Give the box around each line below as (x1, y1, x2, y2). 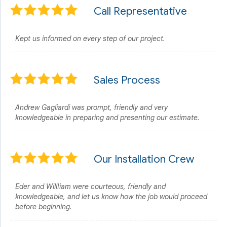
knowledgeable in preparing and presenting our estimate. (15, 113, 200, 122)
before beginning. (15, 202, 72, 211)
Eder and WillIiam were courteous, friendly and (15, 182, 166, 191)
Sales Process (94, 73, 160, 87)
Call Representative (94, 5, 187, 18)
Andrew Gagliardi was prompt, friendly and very (15, 103, 168, 112)
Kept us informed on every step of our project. (15, 34, 165, 43)
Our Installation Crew (94, 153, 194, 166)
